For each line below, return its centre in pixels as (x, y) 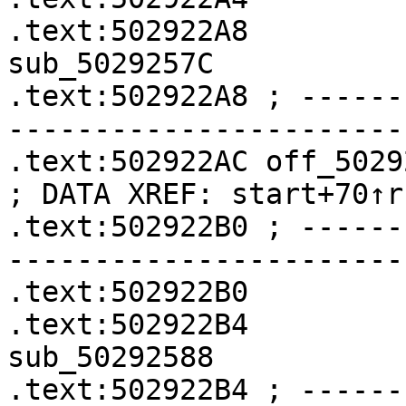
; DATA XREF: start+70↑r (205, 194)
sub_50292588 (111, 357)
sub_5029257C (111, 63)
